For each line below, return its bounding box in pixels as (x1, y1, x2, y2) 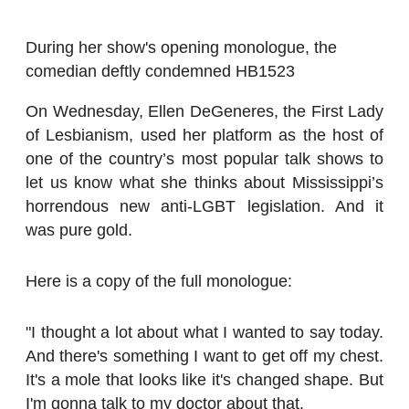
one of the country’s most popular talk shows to (26, 149, 383, 168)
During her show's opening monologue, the (26, 38, 337, 58)
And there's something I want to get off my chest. (26, 346, 383, 365)
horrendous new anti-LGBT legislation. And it (26, 196, 383, 215)
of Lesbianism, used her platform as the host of (26, 125, 383, 144)
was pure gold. (26, 220, 132, 239)
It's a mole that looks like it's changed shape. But (26, 370, 383, 389)
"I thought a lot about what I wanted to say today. (26, 322, 383, 341)
